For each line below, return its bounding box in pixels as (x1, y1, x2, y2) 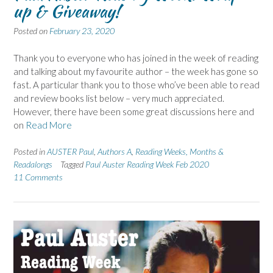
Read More (26, 119, 72, 130)
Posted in (13, 146, 47, 157)
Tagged (60, 159, 85, 170)
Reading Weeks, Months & (135, 146, 224, 157)
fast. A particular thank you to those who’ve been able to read (13, 79, 260, 90)
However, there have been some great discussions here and (13, 105, 254, 117)
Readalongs (13, 159, 52, 170)
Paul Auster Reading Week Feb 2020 (85, 159, 209, 170)
